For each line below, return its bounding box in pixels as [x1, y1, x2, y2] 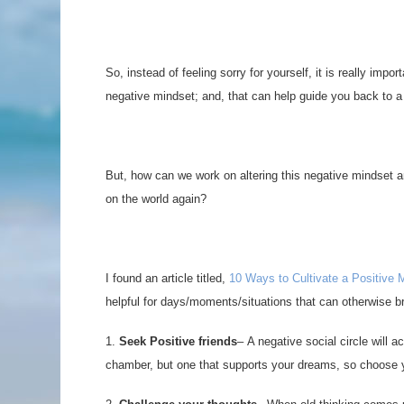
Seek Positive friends [119, 335, 237, 348]
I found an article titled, [106, 271, 229, 285]
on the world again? [106, 192, 207, 206]
